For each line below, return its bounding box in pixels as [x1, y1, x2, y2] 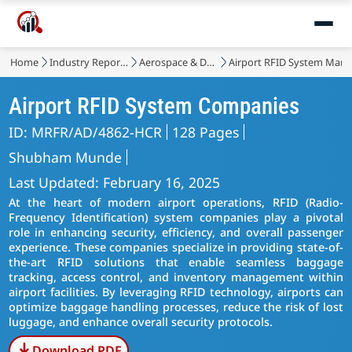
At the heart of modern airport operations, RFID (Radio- [9, 195, 343, 210]
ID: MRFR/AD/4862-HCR [9, 123, 163, 141]
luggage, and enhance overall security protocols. [9, 314, 273, 329]
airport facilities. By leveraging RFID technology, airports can [9, 284, 343, 299]
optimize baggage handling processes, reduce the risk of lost [9, 299, 343, 314]
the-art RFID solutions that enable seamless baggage [9, 255, 343, 269]
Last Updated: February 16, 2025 [9, 173, 221, 192]
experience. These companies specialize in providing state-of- [9, 240, 343, 255]
